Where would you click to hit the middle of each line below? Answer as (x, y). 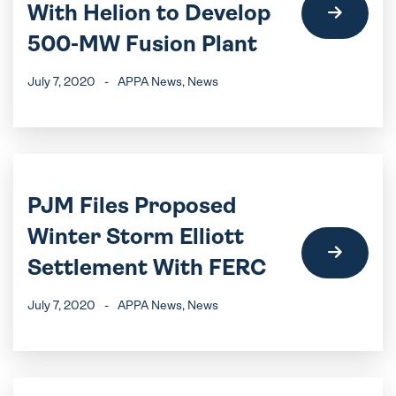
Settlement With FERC (147, 267)
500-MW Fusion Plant (142, 44)
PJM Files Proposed (132, 206)
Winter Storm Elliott (136, 236)
